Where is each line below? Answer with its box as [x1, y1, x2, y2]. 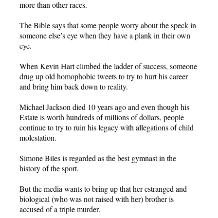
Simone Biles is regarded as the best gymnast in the [19, 152, 176, 163]
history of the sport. [19, 163, 79, 173]
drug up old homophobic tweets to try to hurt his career [19, 71, 188, 81]
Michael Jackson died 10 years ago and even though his [19, 101, 189, 112]
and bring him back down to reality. [19, 81, 128, 91]
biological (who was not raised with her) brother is [19, 193, 174, 204]
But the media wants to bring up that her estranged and [19, 183, 187, 194]
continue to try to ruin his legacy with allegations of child [19, 122, 194, 132]
